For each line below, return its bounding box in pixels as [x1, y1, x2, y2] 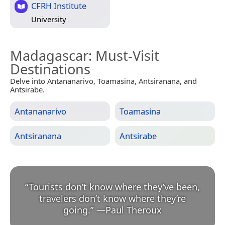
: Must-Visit [88, 46, 159, 65]
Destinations [10, 60, 90, 79]
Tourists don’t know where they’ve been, [29, 181, 200, 193]
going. [63, 204, 90, 216]
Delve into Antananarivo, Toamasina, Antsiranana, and [10, 76, 197, 86]
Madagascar [10, 46, 88, 65]
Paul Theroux [105, 204, 162, 216]
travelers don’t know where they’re [39, 192, 186, 205]
